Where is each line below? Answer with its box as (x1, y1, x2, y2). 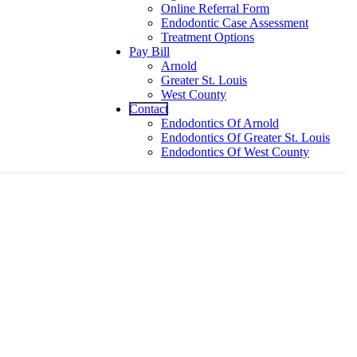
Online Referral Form (161, 2, 269, 15)
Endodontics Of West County (161, 145, 309, 159)
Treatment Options (161, 30, 254, 44)
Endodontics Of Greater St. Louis (161, 131, 330, 144)
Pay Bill (129, 45, 170, 58)
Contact (129, 102, 168, 116)
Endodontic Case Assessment (161, 16, 308, 29)
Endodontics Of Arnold (161, 116, 279, 130)
